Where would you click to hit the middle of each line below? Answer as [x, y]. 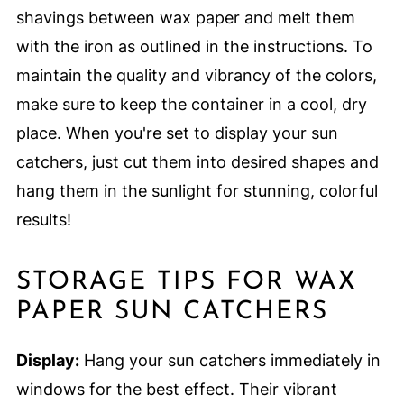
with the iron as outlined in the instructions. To [194, 47]
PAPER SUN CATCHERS [172, 312]
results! [43, 220]
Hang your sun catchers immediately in [230, 361]
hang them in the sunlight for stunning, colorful [197, 191]
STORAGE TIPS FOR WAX [186, 283]
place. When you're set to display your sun [177, 133]
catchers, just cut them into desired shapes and [197, 162]
